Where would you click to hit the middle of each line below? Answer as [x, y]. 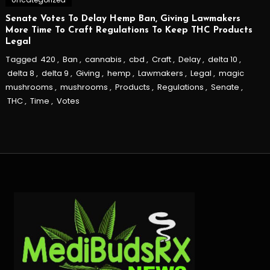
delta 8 [20, 73]
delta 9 [55, 73]
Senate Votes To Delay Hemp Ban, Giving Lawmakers [123, 19]
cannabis [103, 59]
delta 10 [222, 59]
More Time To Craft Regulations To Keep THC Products [129, 30]
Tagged [22, 59]
